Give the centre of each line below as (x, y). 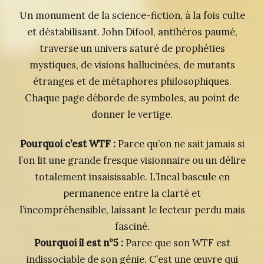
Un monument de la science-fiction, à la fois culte (132, 16)
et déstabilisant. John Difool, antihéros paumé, (132, 32)
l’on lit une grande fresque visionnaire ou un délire (132, 161)
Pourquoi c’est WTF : (67, 144)
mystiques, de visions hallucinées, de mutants (132, 65)
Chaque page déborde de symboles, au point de (132, 98)
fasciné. (132, 227)
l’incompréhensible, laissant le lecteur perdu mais (132, 210)
